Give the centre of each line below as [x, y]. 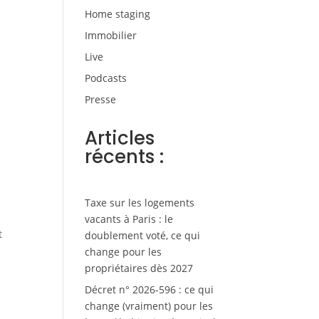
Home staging [118, 14]
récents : [125, 157]
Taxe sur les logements [140, 203]
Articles [120, 138]
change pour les [124, 252]
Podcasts [106, 78]
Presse [101, 100]
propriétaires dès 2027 [139, 268]
